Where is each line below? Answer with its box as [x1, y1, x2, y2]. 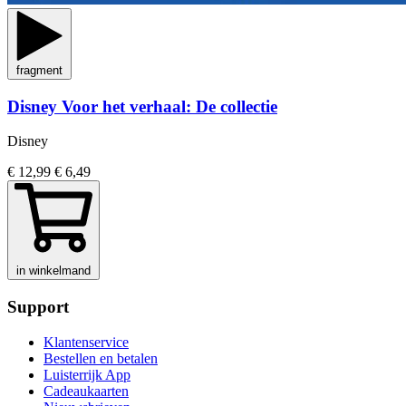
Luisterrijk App [43, 366, 130, 382]
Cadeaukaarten [43, 382, 129, 399]
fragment [16, 63, 63, 77]
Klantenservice [43, 333, 129, 350]
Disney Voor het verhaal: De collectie [7, 96, 277, 116]
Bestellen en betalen [43, 350, 158, 366]
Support [7, 297, 69, 317]
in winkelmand [16, 264, 91, 278]
